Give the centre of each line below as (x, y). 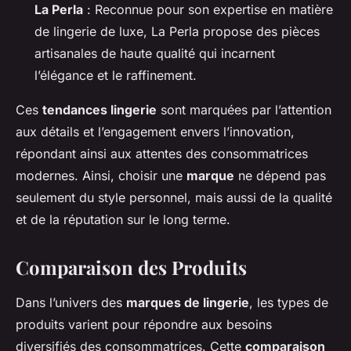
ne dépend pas (280, 176)
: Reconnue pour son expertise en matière (208, 10)
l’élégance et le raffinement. (116, 76)
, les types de (289, 303)
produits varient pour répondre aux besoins (144, 325)
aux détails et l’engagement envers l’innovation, (155, 132)
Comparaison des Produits (131, 268)
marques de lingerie (188, 303)
